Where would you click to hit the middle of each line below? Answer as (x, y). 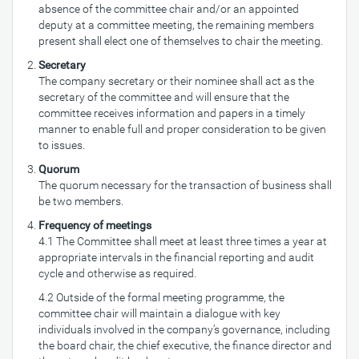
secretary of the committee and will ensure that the (164, 97)
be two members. (81, 201)
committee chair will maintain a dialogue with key (159, 313)
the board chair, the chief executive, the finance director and (185, 345)
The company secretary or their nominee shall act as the (176, 81)
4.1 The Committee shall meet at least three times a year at (183, 241)
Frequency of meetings (95, 225)
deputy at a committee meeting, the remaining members (176, 25)
